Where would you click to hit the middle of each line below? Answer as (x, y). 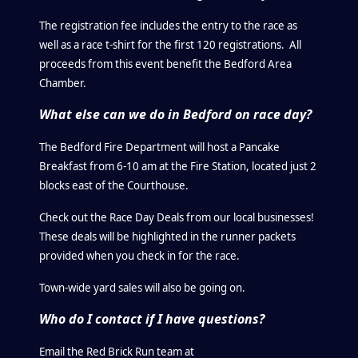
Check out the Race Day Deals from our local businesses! (178, 217)
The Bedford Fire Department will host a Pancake (160, 147)
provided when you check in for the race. (140, 256)
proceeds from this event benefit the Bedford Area (166, 64)
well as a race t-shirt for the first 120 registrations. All (171, 45)
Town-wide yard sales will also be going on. (145, 288)
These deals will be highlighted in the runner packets (168, 237)
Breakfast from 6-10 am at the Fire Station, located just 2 (178, 166)
